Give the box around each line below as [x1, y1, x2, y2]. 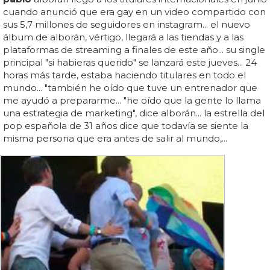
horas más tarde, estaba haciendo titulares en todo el [3, 69, 246, 81]
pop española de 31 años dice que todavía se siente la [3, 119, 248, 131]
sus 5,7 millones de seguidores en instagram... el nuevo [3, 18, 250, 30]
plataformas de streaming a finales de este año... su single [3, 43, 265, 55]
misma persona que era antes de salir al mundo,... [3, 132, 227, 144]
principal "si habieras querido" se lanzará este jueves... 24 [3, 56, 257, 68]
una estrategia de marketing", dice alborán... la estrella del [3, 107, 265, 119]
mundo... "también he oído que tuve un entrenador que [3, 81, 257, 93]
